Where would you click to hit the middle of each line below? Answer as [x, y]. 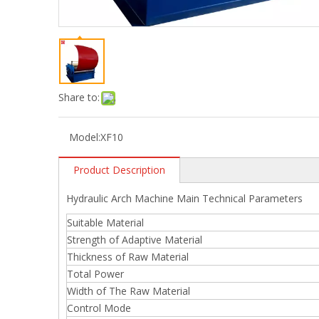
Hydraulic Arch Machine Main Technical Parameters [184, 198]
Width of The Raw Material [131, 291]
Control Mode [102, 308]
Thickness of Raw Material [132, 257]
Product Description [119, 170]
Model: [85, 137]
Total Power [100, 274]
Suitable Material [110, 223]
